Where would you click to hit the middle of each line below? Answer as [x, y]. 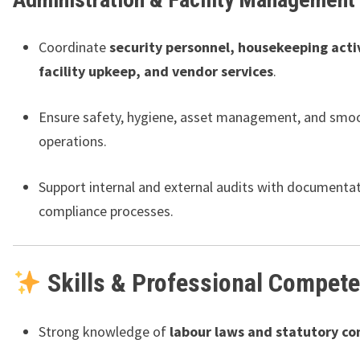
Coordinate [74, 47]
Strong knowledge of [104, 332]
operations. [73, 141]
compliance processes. [106, 211]
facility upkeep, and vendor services [156, 72]
